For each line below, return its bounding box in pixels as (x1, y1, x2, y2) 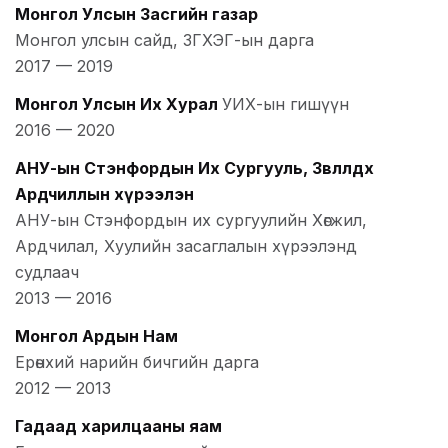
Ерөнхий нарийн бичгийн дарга (15, 351, 259, 372)
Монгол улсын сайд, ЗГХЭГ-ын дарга (15, 29, 314, 50)
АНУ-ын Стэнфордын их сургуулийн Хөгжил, (15, 209, 367, 230)
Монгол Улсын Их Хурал (15, 93, 218, 114)
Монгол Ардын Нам (15, 325, 178, 346)
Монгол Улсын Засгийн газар (15, 3, 258, 24)
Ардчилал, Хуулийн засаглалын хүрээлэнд (15, 235, 357, 256)
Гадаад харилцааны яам (15, 415, 222, 436)
